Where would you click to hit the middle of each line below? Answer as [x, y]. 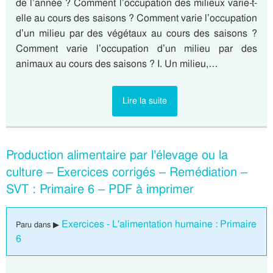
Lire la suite [144, 101]
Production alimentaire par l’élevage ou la [117, 155]
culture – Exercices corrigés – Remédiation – [127, 172]
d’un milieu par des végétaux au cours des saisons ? [136, 33]
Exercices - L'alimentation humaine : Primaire [159, 224]
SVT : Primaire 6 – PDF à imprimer [100, 189]
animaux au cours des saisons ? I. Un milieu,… [117, 64]
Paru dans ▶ [39, 225]
